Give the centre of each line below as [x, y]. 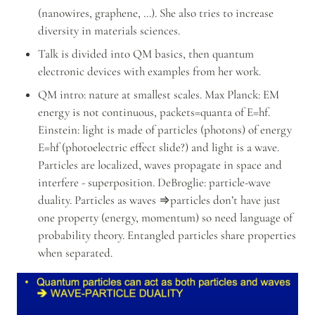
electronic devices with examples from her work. [149, 72]
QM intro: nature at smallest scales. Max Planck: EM [158, 95]
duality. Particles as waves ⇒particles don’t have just [159, 200]
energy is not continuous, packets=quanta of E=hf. [154, 112]
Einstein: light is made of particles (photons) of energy [165, 130]
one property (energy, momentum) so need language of [165, 218]
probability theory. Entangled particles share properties [167, 236]
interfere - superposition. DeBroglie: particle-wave [154, 183]
